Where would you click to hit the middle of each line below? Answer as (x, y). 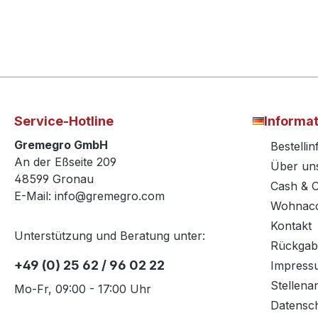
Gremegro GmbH (61, 145)
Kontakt (291, 226)
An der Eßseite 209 (65, 162)
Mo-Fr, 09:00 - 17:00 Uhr (83, 289)
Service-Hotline (64, 121)
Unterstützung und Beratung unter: (110, 236)
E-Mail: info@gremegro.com (89, 196)
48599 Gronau (54, 179)
